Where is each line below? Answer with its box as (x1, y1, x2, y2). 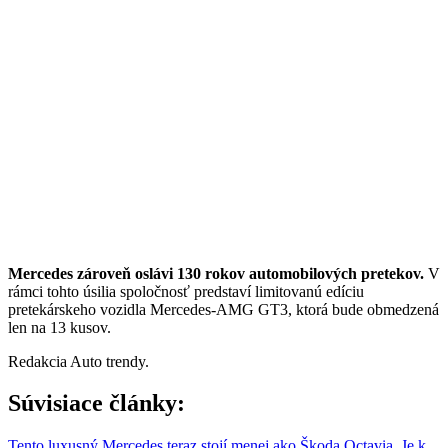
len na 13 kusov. (8, 318, 111, 336)
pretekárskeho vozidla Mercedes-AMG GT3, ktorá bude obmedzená (8, 300, 439, 318)
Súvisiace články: (8, 390, 185, 417)
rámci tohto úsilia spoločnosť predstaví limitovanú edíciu (8, 282, 364, 300)
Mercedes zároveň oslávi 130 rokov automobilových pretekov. (8, 264, 424, 282)
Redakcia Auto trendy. (8, 352, 149, 370)
